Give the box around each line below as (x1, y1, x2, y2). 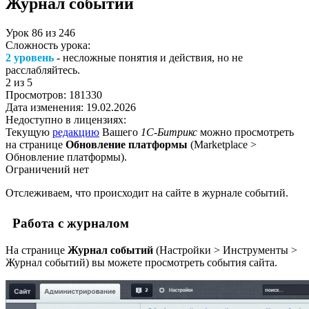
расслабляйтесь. (6, 63, 80, 76)
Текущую (6, 126, 52, 138)
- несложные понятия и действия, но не (54, 51, 243, 63)
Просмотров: (6, 88, 69, 101)
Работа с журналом (6, 215, 129, 230)
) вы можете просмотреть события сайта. (86, 257, 277, 269)
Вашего (99, 126, 141, 138)
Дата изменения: (6, 101, 86, 113)
